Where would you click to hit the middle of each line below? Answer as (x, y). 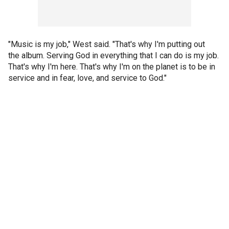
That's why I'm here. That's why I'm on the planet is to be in (112, 66)
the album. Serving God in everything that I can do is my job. (113, 55)
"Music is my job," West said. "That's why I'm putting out (107, 44)
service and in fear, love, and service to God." (87, 78)
